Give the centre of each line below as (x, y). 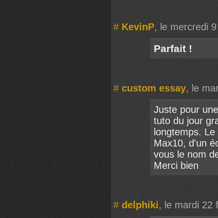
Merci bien (176, 165)
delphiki (140, 205)
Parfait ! (173, 48)
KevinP (138, 27)
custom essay (154, 88)
